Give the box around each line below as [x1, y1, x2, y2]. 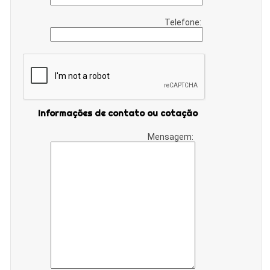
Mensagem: [148, 131, 196, 142]
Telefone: [165, 17, 204, 27]
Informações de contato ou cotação [38, 107, 198, 119]
